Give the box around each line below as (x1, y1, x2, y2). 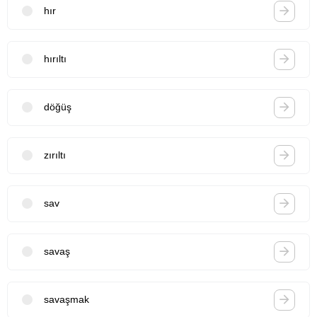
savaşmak (44, 294, 89, 306)
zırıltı (44, 149, 66, 161)
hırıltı (44, 53, 67, 65)
